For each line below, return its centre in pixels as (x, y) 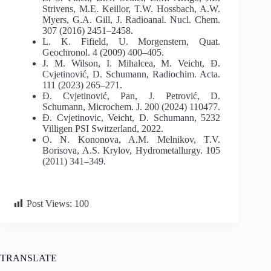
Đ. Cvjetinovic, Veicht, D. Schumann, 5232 (132, 117)
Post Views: (49, 203)
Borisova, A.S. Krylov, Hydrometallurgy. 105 (132, 150)
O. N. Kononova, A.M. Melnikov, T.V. (132, 139)
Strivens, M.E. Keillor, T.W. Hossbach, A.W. (132, 8)
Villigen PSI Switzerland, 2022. (103, 128)
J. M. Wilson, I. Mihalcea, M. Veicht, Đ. (132, 63)
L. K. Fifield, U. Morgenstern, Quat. (132, 41)
